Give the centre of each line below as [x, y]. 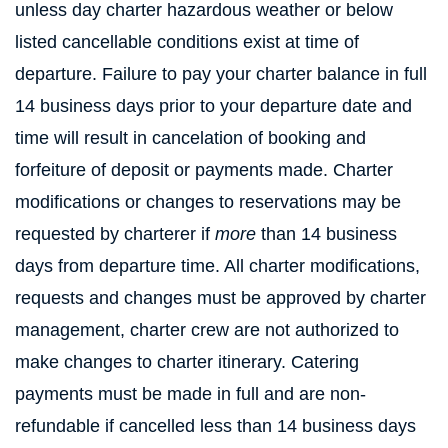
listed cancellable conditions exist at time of [187, 42]
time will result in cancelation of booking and [190, 138]
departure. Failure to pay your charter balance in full [221, 74]
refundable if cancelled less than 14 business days [215, 426]
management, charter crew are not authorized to [207, 330]
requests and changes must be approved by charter [220, 298]
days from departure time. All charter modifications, [217, 266]
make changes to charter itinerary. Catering [187, 362]
